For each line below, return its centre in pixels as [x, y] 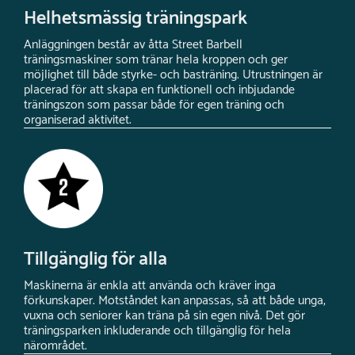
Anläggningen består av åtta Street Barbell [133, 44]
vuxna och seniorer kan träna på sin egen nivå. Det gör [164, 315]
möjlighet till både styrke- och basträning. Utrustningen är [173, 74]
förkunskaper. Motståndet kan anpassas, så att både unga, [175, 300]
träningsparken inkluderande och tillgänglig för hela [157, 330]
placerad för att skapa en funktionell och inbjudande [159, 90]
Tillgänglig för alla [95, 259]
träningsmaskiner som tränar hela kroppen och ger [156, 59]
